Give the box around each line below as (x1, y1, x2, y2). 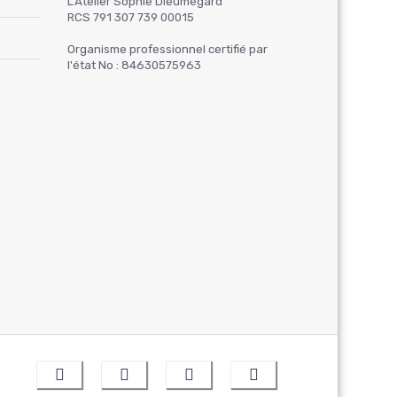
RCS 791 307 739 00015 (67, 10, 194, 24)
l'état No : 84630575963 (67, 58, 201, 72)
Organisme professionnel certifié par (67, 42, 268, 56)
